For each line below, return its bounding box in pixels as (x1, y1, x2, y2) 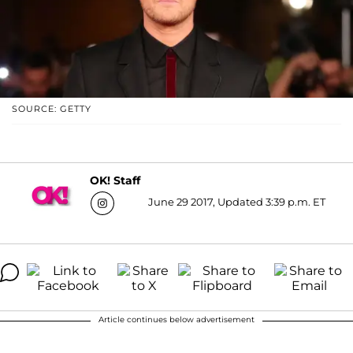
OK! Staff (90, 173, 140, 188)
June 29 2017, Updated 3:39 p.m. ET (148, 195, 325, 208)
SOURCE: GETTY (12, 102, 91, 114)
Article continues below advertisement (98, 314, 255, 325)
